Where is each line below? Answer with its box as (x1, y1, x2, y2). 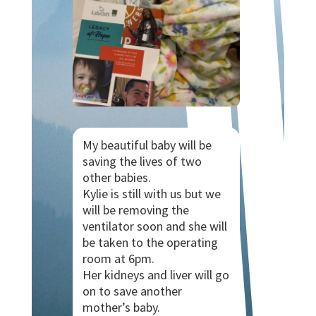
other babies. (82, 169, 154, 186)
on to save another (82, 282, 182, 299)
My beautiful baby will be (82, 136, 212, 153)
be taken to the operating (82, 233, 218, 250)
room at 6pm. (82, 250, 154, 267)
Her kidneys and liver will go (82, 266, 229, 283)
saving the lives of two (82, 152, 202, 169)
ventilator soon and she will (82, 217, 227, 234)
